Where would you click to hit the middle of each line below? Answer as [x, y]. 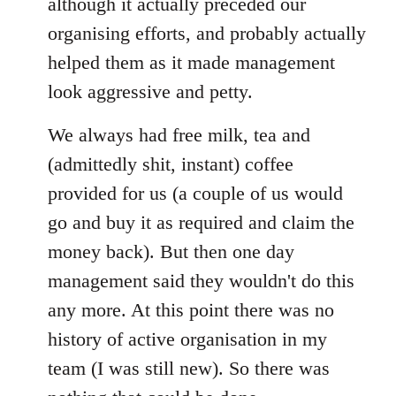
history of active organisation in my [187, 339]
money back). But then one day [171, 251]
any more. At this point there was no [191, 309]
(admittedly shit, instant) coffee [171, 164]
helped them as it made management [191, 62]
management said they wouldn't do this [201, 280]
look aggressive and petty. [150, 91]
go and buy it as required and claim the [201, 222]
